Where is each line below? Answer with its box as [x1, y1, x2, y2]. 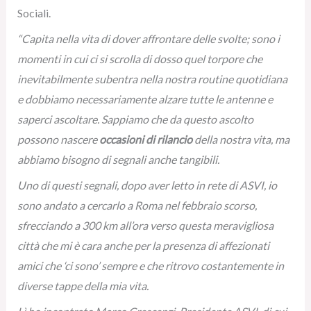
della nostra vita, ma [192, 133, 289, 146]
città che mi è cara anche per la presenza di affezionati [17, 239, 269, 252]
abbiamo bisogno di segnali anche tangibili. [17, 153, 219, 166]
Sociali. [17, 6, 51, 19]
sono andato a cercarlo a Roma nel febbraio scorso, [17, 199, 257, 212]
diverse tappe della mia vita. [17, 279, 149, 292]
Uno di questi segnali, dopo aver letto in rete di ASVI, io [17, 178, 277, 192]
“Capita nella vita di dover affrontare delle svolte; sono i [17, 32, 280, 45]
